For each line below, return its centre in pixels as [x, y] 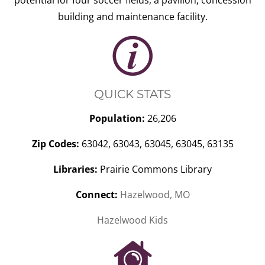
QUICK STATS [132, 94]
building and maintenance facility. [132, 17]
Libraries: [75, 169]
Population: [117, 118]
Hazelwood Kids [132, 220]
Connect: [96, 195]
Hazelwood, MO [155, 195]
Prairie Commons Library [155, 169]
